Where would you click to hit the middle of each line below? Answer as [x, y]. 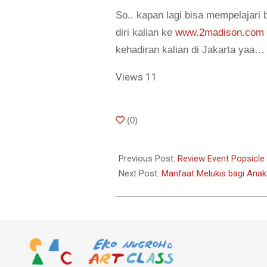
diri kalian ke [146, 32]
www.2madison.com [220, 32]
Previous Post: [148, 159]
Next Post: [140, 174]
